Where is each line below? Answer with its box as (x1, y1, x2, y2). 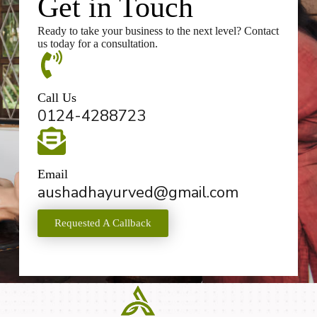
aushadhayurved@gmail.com (37, 182, 238, 204)
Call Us (37, 91, 76, 105)
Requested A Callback (54, 217, 151, 229)
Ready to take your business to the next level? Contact (37, 25, 279, 38)
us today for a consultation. (37, 38, 158, 50)
